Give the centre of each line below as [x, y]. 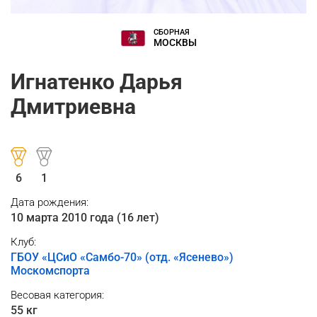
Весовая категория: [57, 295]
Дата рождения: [50, 202]
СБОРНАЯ [172, 32]
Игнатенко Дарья [97, 82]
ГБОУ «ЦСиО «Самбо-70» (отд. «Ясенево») [122, 257]
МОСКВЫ [175, 42]
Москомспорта [50, 271]
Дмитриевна [73, 106]
